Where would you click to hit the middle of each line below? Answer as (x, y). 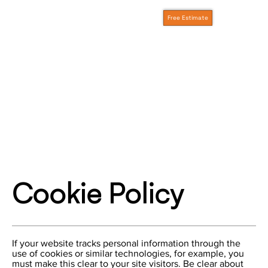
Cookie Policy (98, 194)
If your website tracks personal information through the (126, 243)
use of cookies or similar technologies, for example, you (128, 253)
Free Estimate (188, 18)
